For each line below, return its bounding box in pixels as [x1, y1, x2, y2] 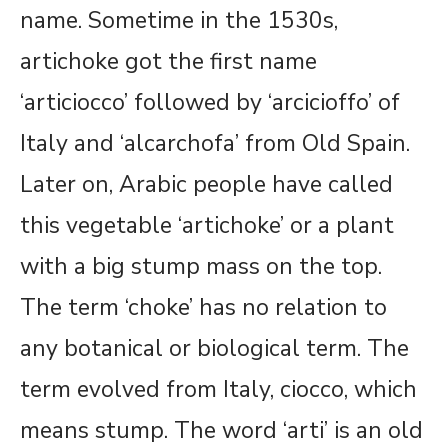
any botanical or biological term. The [20, 333, 409, 365]
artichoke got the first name [20, 46, 317, 78]
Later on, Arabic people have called [20, 169, 393, 201]
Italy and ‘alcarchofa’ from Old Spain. [20, 128, 410, 160]
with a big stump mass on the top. [20, 251, 382, 283]
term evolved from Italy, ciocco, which [20, 374, 417, 406]
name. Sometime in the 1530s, [20, 5, 338, 37]
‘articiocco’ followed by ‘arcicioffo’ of [20, 87, 400, 119]
